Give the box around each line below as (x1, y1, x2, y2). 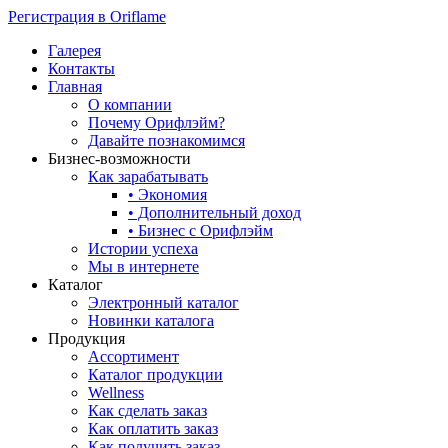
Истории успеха (88, 240, 198, 257)
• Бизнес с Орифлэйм (128, 222, 273, 239)
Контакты (48, 60, 115, 77)
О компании (88, 96, 172, 113)
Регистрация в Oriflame (8, 8, 166, 25)
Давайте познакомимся (88, 132, 245, 149)
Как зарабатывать (88, 168, 208, 185)
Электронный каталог (88, 294, 239, 311)
